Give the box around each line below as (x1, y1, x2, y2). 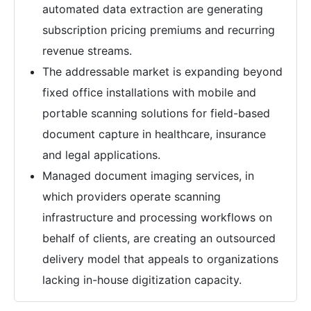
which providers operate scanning (42, 190, 221, 204)
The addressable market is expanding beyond (42, 65, 283, 79)
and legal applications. (42, 148, 160, 162)
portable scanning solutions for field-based (42, 106, 270, 121)
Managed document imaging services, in (42, 169, 254, 183)
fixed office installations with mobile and (42, 85, 256, 100)
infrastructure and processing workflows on (42, 210, 272, 225)
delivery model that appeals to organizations (42, 252, 278, 267)
